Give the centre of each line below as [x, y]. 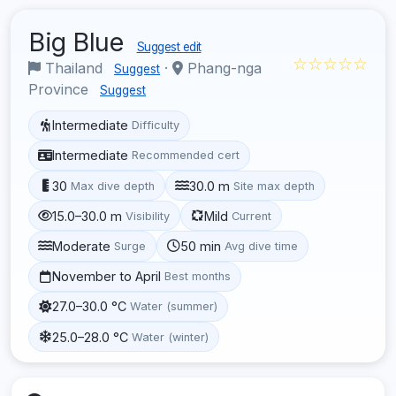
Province [61, 89]
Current [252, 216]
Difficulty [156, 126]
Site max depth [274, 186]
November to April [107, 277]
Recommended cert [186, 156]
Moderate [82, 246]
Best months [198, 277]
